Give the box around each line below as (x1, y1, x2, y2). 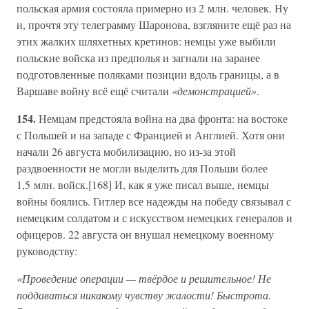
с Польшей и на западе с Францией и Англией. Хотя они (17, 128, 285, 142)
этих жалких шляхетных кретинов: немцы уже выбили (17, 34, 276, 48)
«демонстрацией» (172, 83, 257, 98)
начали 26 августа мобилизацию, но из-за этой (17, 144, 236, 159)
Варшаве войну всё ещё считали (17, 83, 172, 98)
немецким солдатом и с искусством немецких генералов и (17, 210, 292, 225)
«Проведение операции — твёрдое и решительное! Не (17, 271, 271, 286)
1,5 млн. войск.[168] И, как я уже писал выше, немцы (17, 177, 269, 192)
